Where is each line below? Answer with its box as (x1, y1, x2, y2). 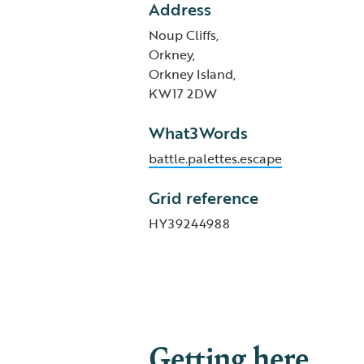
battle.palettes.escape (148, 149, 282, 168)
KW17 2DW (148, 84, 217, 103)
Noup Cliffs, (148, 25, 219, 45)
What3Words (148, 120, 248, 145)
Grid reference (148, 185, 258, 210)
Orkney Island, (148, 64, 236, 84)
